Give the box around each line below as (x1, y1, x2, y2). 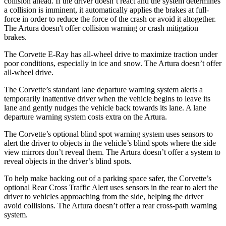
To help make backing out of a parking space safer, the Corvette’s (4, 174, 211, 183)
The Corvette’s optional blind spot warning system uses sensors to (4, 129, 213, 138)
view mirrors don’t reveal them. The (4, 147, 120, 156)
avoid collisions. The (4, 201, 72, 210)
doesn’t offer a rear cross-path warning (92, 201, 217, 210)
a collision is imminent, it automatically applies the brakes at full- (4, 5, 209, 14)
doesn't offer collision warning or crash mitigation (39, 23, 198, 32)
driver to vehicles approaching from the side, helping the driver (4, 192, 203, 201)
